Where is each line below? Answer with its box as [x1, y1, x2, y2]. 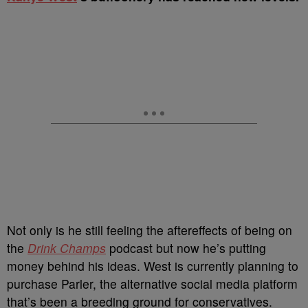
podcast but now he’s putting [106, 239, 266, 256]
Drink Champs [27, 239, 106, 256]
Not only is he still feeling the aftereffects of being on [7, 221, 292, 239]
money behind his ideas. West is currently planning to [7, 257, 298, 274]
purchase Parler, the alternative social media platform [7, 275, 298, 292]
